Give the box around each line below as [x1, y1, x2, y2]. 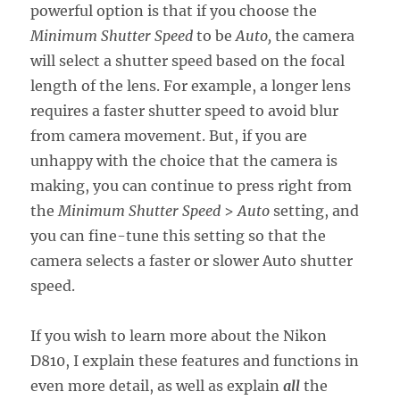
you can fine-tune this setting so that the [30, 226, 327, 245]
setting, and [270, 201, 360, 220]
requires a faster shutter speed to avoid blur [30, 101, 339, 120]
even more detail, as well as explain [30, 376, 284, 395]
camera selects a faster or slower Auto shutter [30, 251, 354, 270]
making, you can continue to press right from [30, 176, 353, 195]
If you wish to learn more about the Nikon [30, 326, 328, 345]
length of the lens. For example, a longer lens [30, 76, 352, 95]
